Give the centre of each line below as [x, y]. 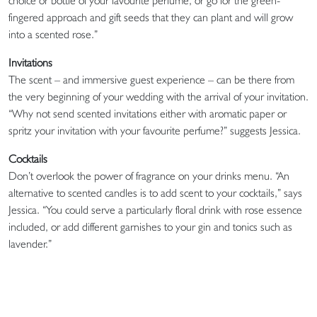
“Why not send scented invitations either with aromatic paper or [148, 113]
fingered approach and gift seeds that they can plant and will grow [151, 17]
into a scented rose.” [53, 34]
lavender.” [30, 243]
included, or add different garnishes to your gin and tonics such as [150, 226]
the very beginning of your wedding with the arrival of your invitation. [158, 96]
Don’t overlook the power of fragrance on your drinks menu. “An [149, 175]
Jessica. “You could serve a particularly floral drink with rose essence [155, 209]
